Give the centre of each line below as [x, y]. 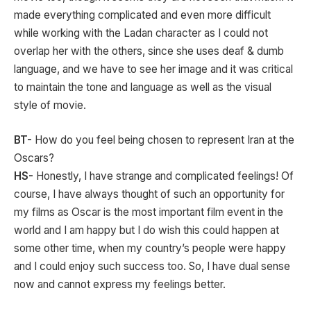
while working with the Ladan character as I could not [141, 33]
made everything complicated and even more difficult [142, 15]
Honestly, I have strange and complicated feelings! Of [163, 176]
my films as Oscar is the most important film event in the [149, 212]
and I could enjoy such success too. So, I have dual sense [152, 266]
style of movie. [50, 105]
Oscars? [34, 158]
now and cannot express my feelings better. [120, 284]
